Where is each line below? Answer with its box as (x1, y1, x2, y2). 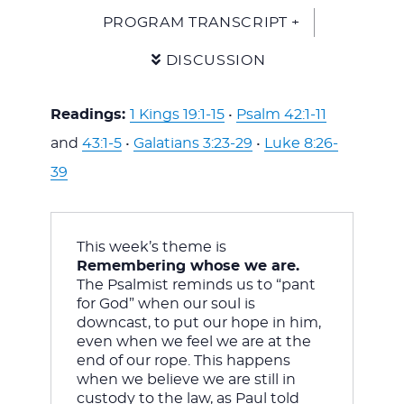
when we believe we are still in (76, 372, 296, 387)
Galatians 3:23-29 (133, 135, 252, 151)
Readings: (50, 106, 130, 122)
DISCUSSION (161, 52, 266, 68)
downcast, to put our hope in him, (76, 315, 321, 330)
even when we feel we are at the (76, 334, 311, 349)
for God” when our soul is (76, 296, 255, 311)
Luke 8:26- (263, 135, 338, 151)
